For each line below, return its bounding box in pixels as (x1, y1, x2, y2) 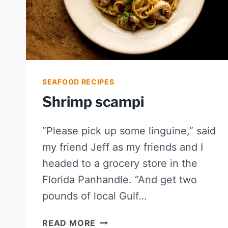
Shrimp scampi (42, 93, 144, 111)
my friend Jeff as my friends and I (42, 141, 203, 154)
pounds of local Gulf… (42, 190, 147, 203)
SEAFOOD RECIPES (42, 77, 115, 87)
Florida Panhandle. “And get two (42, 174, 197, 186)
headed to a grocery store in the (42, 157, 197, 170)
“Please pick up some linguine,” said (42, 125, 216, 137)
